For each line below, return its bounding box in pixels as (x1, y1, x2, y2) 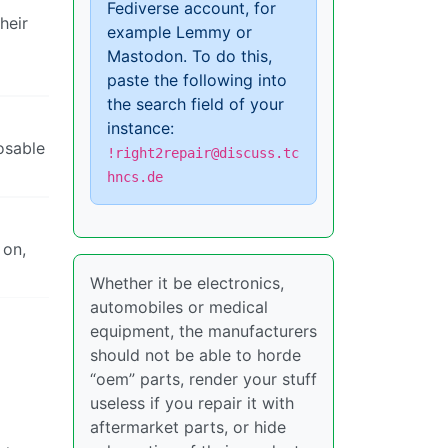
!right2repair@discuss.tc (107, 145, 299, 161)
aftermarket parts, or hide (90, 417, 286, 437)
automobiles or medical (90, 297, 268, 317)
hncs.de (107, 169, 163, 185)
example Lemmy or (107, 22, 252, 42)
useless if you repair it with (90, 393, 294, 413)
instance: (107, 118, 174, 138)
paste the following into (107, 70, 287, 90)
